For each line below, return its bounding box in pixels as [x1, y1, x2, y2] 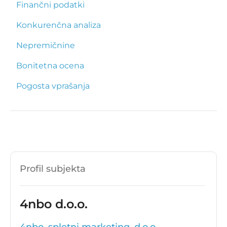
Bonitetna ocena [16, 61, 84, 71]
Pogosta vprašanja [16, 81, 90, 91]
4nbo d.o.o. [20, 197, 88, 212]
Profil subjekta [20, 163, 86, 175]
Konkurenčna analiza [16, 20, 101, 30]
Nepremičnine [16, 41, 75, 51]
